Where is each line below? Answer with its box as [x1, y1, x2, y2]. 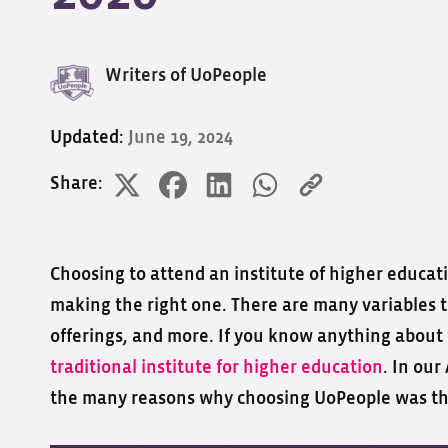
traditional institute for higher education [50, 359, 383, 377]
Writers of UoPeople [105, 67, 267, 85]
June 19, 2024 [128, 129, 233, 147]
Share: [50, 175, 103, 193]
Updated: [50, 129, 128, 147]
